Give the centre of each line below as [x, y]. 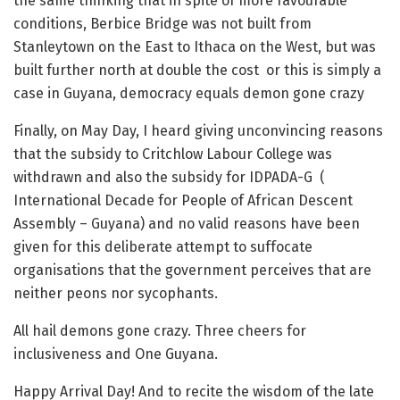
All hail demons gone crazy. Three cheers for [160, 331]
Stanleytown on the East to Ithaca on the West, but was [195, 47]
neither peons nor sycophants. [116, 293]
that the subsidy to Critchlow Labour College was [173, 154]
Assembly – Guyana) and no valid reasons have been [187, 224]
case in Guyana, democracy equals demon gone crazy [189, 93]
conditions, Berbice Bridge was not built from [162, 24]
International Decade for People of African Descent [183, 200]
